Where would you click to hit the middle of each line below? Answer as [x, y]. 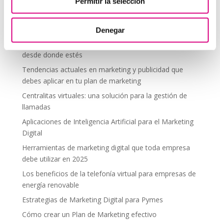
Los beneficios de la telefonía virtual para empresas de [109, 173]
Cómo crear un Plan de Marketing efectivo [89, 214]
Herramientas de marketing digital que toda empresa [106, 147]
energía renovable [50, 185]
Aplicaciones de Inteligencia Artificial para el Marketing [108, 121]
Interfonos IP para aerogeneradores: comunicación [103, 17]
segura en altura [48, 28]
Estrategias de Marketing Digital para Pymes [92, 199]
